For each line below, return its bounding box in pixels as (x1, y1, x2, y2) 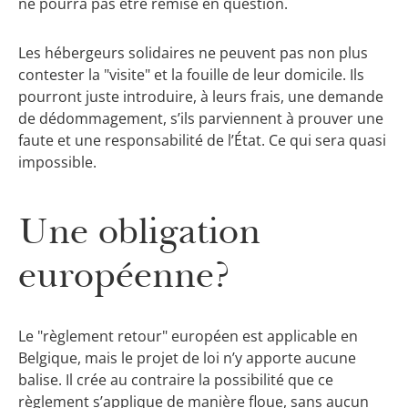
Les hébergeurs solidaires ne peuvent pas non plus (18, 43, 368, 64)
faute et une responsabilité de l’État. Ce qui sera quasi (18, 130, 386, 151)
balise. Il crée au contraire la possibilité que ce (18, 369, 333, 390)
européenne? (18, 252, 230, 298)
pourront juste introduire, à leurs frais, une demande (18, 87, 383, 107)
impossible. (18, 152, 97, 173)
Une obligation (18, 209, 260, 254)
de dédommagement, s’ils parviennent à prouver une (18, 108, 383, 129)
